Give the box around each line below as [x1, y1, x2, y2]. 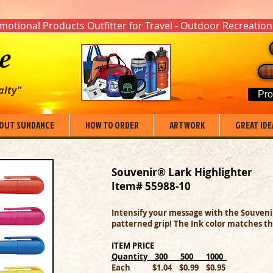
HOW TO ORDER [85, 119, 139, 132]
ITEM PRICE [112, 240, 154, 251]
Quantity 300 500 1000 [112, 251, 227, 262]
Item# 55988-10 [112, 179, 191, 193]
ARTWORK [169, 119, 205, 132]
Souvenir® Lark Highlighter [112, 165, 252, 179]
